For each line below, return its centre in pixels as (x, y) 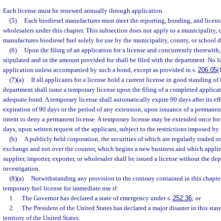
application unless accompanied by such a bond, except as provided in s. (100, 70)
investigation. (21, 168)
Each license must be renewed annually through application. (83, 10)
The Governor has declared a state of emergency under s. (97, 198)
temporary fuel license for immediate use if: (61, 188)
